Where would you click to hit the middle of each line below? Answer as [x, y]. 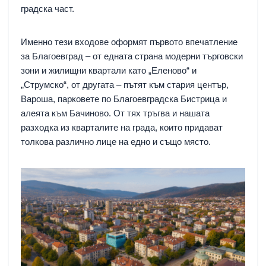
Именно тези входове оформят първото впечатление [129, 42]
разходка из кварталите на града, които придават [122, 127]
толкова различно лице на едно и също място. [116, 141]
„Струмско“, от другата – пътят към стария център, [125, 84]
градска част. [47, 8]
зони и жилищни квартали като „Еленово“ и [109, 70]
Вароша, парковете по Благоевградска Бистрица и [124, 99]
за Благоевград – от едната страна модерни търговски [132, 56]
